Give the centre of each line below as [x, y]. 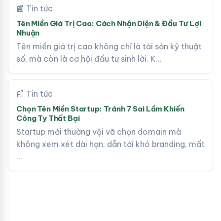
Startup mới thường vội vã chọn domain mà [99, 132]
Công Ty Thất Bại [48, 118]
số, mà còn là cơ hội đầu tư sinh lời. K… [89, 59]
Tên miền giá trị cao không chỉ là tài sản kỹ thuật [109, 46]
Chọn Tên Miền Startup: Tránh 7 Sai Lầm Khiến [100, 109]
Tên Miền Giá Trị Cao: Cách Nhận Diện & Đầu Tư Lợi [109, 23]
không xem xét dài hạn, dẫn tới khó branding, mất [110, 144]
